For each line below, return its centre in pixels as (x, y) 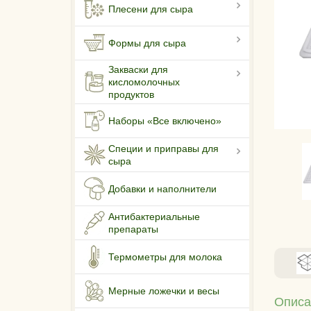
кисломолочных (144, 82)
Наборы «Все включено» (165, 121)
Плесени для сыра (151, 9)
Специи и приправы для (163, 149)
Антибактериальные (154, 217)
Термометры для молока (165, 257)
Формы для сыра (147, 43)
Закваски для (138, 70)
